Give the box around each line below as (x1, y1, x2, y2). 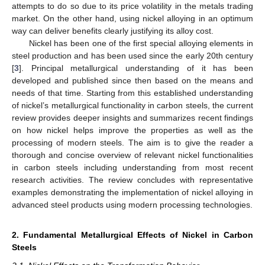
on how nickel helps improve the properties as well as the (12, 125, 253, 135)
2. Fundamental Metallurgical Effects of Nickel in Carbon (12, 230, 253, 240)
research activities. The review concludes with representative (12, 174, 253, 185)
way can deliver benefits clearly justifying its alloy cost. (12, 25, 214, 35)
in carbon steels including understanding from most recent (12, 162, 253, 172)
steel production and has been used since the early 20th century (12, 50, 253, 60)
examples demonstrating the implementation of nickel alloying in (12, 187, 253, 197)
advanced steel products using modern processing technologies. (12, 199, 253, 209)
